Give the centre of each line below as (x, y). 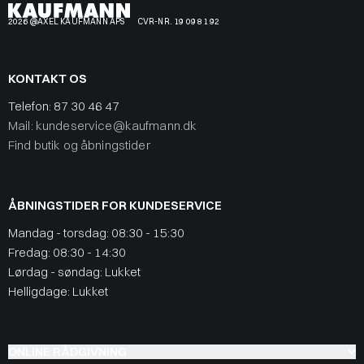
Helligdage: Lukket (58, 291)
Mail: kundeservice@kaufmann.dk (103, 125)
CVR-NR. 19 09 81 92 (179, 21)
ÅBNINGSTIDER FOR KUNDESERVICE (115, 205)
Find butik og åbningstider (79, 145)
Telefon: (31, 106)
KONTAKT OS (48, 78)
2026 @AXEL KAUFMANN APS (67, 21)
